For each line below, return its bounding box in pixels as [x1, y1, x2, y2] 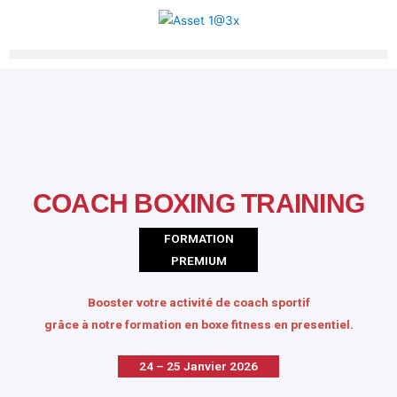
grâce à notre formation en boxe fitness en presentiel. [43, 316, 354, 331]
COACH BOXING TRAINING [32, 188, 365, 218]
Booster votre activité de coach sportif [87, 294, 310, 309]
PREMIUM [170, 253, 227, 268]
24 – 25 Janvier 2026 [139, 358, 258, 373]
